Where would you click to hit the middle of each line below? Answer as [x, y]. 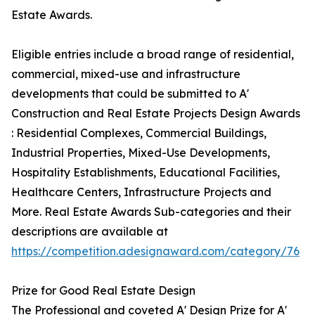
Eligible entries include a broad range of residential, [153, 54]
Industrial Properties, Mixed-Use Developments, [141, 153]
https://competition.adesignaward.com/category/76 [155, 251]
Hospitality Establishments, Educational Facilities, [146, 173]
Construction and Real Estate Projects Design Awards [156, 114]
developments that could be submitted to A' [130, 94]
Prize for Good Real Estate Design [103, 291]
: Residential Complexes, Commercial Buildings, [139, 133]
